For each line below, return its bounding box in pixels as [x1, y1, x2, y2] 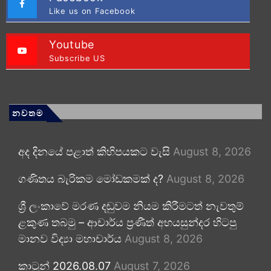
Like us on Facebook [49, 5, 135, 16]
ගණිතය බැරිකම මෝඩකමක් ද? [18, 172, 163, 185]
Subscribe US [49, 53, 105, 63]
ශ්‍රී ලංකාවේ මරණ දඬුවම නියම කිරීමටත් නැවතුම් [18, 199, 244, 212]
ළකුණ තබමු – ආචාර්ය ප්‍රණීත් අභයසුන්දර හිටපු [18, 215, 237, 229]
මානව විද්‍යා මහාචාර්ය [18, 232, 122, 245]
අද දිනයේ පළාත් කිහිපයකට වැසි [18, 145, 170, 158]
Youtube [49, 38, 94, 51]
